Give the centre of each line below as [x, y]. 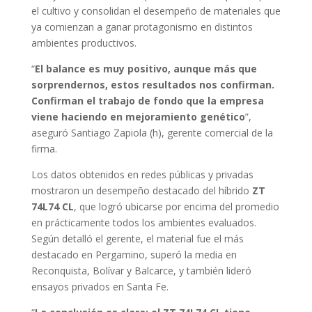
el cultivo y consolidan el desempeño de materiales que [156, 10]
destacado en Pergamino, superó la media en [134, 254]
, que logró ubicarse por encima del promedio [176, 206]
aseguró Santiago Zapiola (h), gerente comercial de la [152, 132]
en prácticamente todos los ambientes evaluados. [143, 222]
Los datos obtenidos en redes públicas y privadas [142, 174]
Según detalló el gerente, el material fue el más [137, 238]
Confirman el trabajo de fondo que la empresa [147, 100]
